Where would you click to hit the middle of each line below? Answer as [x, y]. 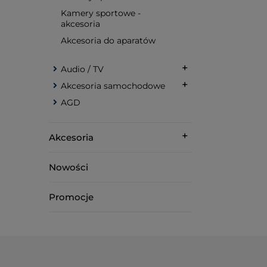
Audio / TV [82, 69]
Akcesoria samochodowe [113, 86]
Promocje [71, 197]
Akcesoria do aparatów [108, 41]
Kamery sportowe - [101, 13]
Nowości [69, 167]
